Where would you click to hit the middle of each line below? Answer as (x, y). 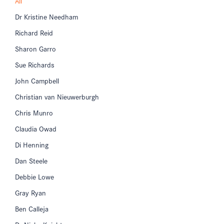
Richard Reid (34, 32)
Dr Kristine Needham (46, 16)
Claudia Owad (36, 128)
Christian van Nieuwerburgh (57, 96)
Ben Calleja (32, 208)
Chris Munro (34, 112)
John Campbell (37, 80)
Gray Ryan (30, 192)
